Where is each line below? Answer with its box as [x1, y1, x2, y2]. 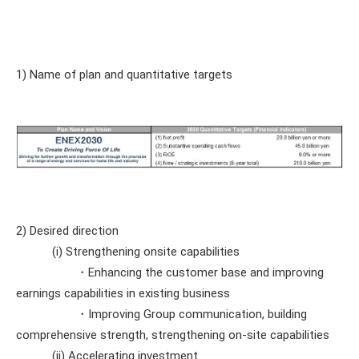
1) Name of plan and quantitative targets [16, 67, 232, 82]
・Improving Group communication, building [16, 307, 307, 321]
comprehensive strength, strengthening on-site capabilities [16, 328, 329, 342]
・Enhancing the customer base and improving [16, 265, 324, 280]
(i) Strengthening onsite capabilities [16, 244, 240, 259]
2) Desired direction [16, 224, 119, 238]
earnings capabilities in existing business [16, 286, 230, 301]
